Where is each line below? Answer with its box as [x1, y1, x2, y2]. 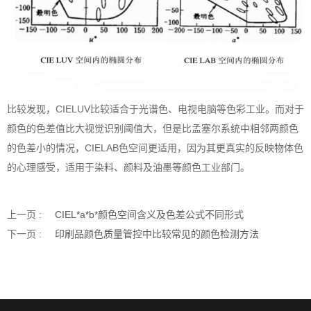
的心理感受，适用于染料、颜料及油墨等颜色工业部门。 [7, 161, 250, 173]
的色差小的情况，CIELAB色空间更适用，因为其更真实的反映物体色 [7, 142, 303, 153]
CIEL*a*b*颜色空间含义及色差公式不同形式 [55, 208, 244, 220]
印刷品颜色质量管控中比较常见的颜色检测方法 [55, 228, 259, 239]
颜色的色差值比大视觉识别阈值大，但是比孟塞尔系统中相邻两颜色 [7, 122, 299, 134]
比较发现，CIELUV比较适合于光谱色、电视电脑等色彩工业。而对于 [7, 103, 304, 115]
